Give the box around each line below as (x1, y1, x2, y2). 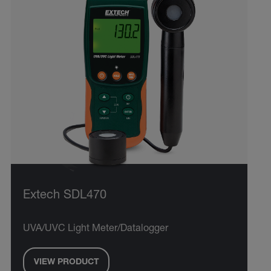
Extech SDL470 (23, 190, 106, 203)
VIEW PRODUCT (33, 258, 99, 267)
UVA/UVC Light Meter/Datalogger (23, 224, 168, 235)
